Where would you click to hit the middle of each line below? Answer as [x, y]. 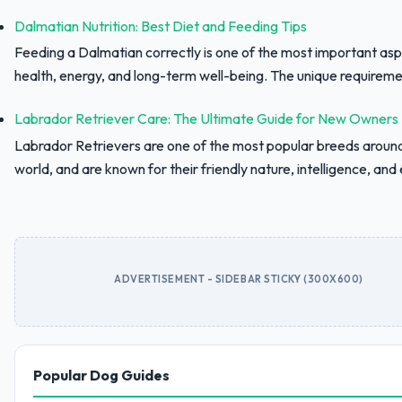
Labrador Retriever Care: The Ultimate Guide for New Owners [206, 119]
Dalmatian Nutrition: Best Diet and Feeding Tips [161, 26]
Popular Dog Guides [101, 375]
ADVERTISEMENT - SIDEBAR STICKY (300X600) [239, 279]
